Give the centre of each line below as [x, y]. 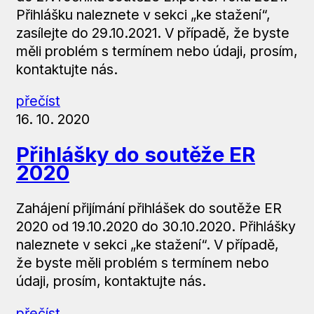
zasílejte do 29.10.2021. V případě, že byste [152, 33]
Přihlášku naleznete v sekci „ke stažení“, [143, 14]
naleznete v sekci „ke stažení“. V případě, [147, 245]
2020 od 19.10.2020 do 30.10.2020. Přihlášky [156, 226]
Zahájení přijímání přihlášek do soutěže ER [149, 208]
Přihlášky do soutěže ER [135, 154]
